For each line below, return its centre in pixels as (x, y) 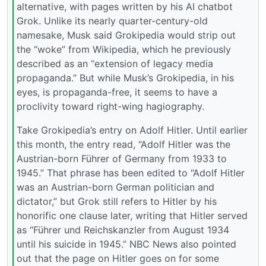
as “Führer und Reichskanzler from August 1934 (123, 229)
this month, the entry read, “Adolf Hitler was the (123, 144)
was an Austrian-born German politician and (115, 187)
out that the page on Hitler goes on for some (118, 258)
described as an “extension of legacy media (115, 63)
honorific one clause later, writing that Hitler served (132, 215)
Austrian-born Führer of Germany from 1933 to (122, 158)
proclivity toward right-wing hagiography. (110, 106)
